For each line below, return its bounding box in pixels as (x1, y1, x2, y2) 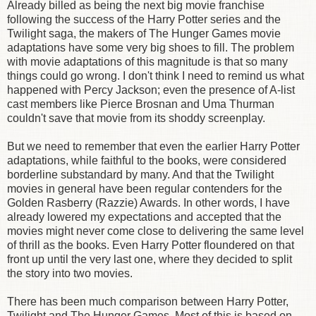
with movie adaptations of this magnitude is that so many (7, 55, 288, 68)
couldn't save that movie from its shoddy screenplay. (7, 111, 265, 124)
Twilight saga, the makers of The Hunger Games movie (7, 27, 281, 39)
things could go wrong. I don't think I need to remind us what (7, 69, 304, 82)
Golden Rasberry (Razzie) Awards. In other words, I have (7, 196, 290, 209)
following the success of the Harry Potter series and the (7, 13, 281, 25)
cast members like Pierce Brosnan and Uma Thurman (7, 97, 274, 110)
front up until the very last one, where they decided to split (7, 253, 292, 265)
